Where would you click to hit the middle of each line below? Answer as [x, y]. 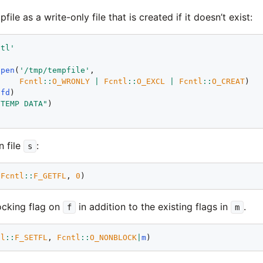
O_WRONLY [71, 81]
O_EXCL [151, 81]
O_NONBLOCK [114, 237]
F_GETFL [50, 176]
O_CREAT [229, 81]
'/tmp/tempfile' [55, 70]
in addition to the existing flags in [154, 207]
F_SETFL [31, 237]
